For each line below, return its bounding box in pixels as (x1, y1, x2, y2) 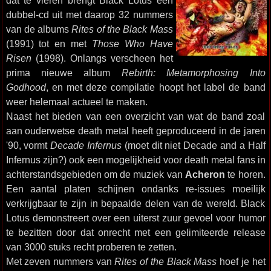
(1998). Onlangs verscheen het (31, 53, 173, 64)
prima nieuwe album (5, 67, 122, 78)
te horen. (224, 169, 266, 180)
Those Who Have (91, 38, 173, 49)
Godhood (5, 82, 46, 93)
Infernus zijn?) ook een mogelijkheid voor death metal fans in (5, 154, 266, 165)
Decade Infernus (50, 140, 122, 151)
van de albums (5, 24, 72, 34)
